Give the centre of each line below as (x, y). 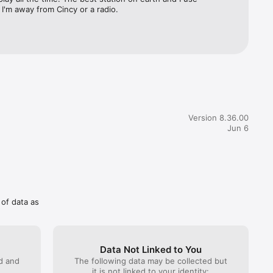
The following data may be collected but (151, 261)
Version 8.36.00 (218, 117)
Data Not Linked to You (151, 249)
